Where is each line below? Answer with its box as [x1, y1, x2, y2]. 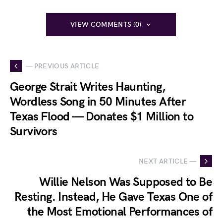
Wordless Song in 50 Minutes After [10, 95, 186, 110]
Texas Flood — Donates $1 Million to [10, 110, 193, 124]
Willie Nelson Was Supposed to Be [39, 175, 212, 190]
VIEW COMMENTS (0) [70, 20, 142, 29]
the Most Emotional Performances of [27, 205, 212, 220]
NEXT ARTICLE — [139, 157, 196, 166]
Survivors [10, 124, 57, 139]
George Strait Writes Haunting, [10, 80, 165, 95]
